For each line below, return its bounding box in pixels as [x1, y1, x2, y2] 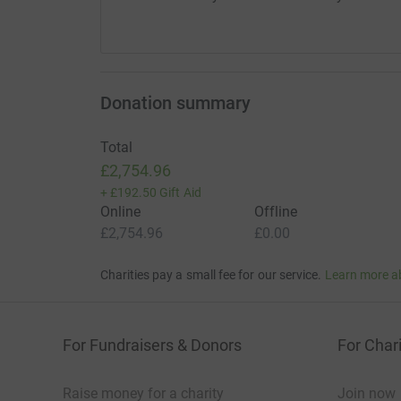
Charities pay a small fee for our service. [99, 268, 322, 283]
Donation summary [99, 92, 251, 115]
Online [99, 203, 141, 221]
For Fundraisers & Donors [63, 336, 242, 355]
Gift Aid [159, 185, 201, 200]
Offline [253, 203, 298, 221]
